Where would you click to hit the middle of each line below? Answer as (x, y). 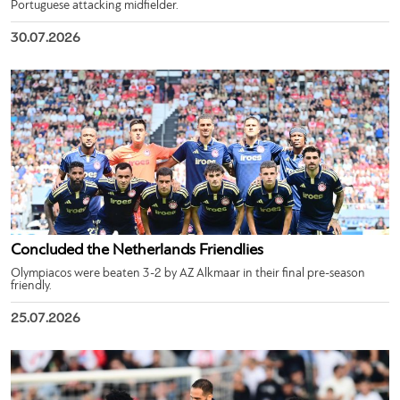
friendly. (31, 286)
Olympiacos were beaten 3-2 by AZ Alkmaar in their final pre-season (188, 273)
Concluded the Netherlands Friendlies (137, 250)
